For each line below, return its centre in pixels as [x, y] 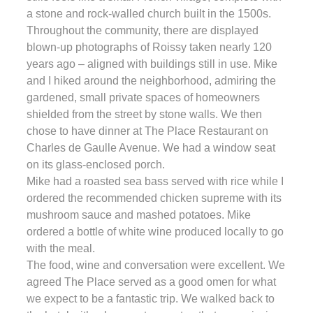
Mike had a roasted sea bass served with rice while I [155, 181]
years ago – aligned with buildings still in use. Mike [152, 64]
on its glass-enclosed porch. [96, 164]
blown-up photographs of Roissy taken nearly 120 [149, 47]
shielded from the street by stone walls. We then [144, 114]
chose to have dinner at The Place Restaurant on [147, 131]
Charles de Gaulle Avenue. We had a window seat [151, 147]
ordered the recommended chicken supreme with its [154, 198]
